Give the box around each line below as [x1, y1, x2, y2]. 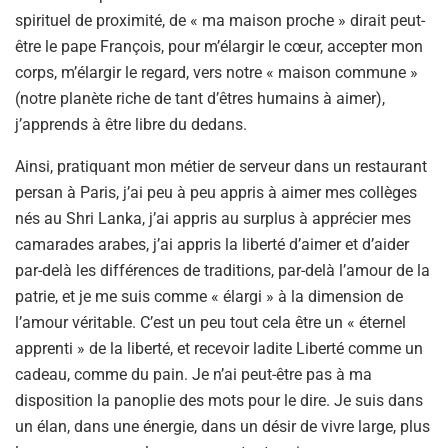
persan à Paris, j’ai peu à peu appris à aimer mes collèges [15, 182, 417, 202]
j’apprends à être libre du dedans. [15, 114, 247, 134]
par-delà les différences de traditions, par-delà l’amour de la [15, 260, 430, 280]
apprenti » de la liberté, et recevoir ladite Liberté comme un [15, 338, 423, 358]
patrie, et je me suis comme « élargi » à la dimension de [15, 286, 403, 306]
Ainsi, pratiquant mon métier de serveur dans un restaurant [15, 156, 427, 176]
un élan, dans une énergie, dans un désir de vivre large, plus [15, 416, 430, 436]
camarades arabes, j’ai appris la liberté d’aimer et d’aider [15, 234, 409, 254]
